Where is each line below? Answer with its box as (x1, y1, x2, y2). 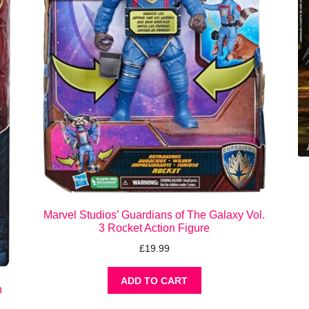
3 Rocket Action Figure (99, 222, 210, 235)
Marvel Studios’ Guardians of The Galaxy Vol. (43, 209, 266, 221)
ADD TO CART (121, 275, 188, 286)
